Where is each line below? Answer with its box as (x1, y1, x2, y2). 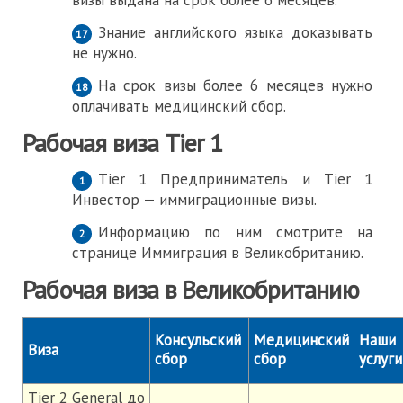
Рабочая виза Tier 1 (22, 126, 222, 159)
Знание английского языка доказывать (98, 22, 373, 42)
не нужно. (72, 43, 137, 63)
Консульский (155, 330, 241, 350)
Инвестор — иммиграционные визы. (72, 190, 317, 210)
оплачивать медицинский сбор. (72, 96, 286, 116)
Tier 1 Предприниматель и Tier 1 (98, 169, 373, 189)
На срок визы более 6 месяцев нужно (98, 76, 373, 95)
